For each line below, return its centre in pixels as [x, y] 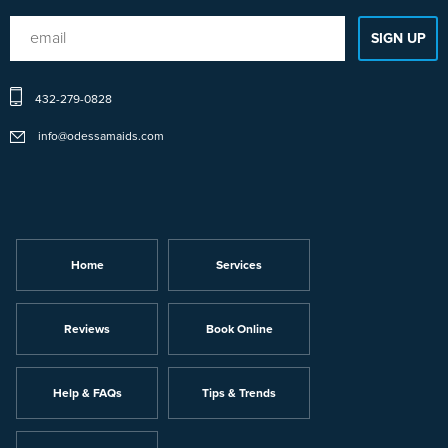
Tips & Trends [239, 393]
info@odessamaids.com [101, 136]
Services [239, 265]
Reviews [87, 329]
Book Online [239, 329]
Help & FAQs [87, 393]
